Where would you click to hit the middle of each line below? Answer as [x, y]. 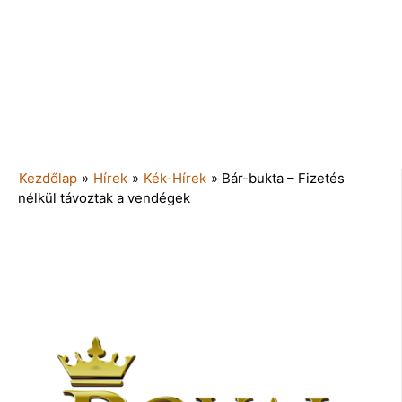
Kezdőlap [48, 178]
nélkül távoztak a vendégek [104, 197]
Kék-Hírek [175, 178]
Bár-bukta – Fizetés [283, 178]
